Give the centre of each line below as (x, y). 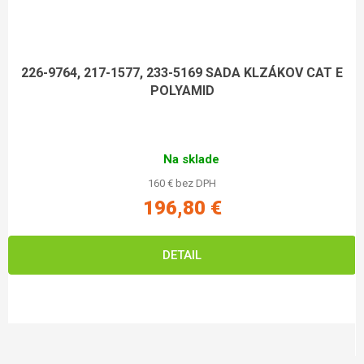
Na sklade (191, 159)
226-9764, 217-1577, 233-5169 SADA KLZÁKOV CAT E (182, 73)
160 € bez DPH (182, 184)
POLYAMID (182, 91)
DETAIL (182, 256)
